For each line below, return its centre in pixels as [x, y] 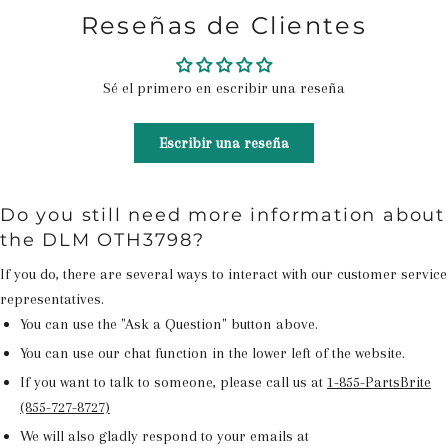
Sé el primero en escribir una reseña [224, 88]
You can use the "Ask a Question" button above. [169, 324]
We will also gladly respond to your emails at [164, 436]
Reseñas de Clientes [224, 25]
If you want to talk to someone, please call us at [173, 382]
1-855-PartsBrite [379, 382]
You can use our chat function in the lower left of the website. [212, 353]
